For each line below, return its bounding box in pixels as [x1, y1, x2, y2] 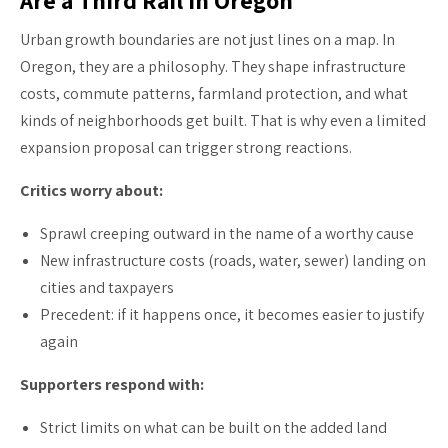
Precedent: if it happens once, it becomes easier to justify [40, 303, 424, 325]
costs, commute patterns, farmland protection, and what [20, 82, 408, 104]
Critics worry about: [20, 179, 163, 201]
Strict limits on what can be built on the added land [40, 416, 387, 438]
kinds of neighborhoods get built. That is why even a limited [20, 109, 426, 131]
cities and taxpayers [40, 276, 174, 298]
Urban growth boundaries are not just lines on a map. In [20, 28, 395, 50]
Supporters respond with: [20, 373, 204, 395]
